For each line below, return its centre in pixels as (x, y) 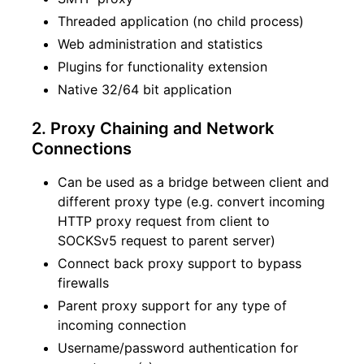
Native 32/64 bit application (145, 90)
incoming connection (122, 325)
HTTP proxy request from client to (164, 221)
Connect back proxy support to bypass (180, 264)
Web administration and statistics (160, 44)
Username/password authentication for (178, 348)
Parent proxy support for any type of (172, 306)
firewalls (83, 283)
